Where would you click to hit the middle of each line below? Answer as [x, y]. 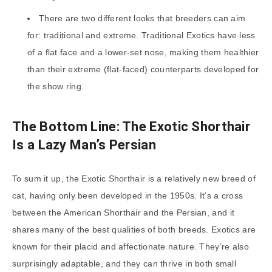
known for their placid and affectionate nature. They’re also [131, 246]
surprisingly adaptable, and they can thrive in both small [124, 263]
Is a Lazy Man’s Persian [84, 145]
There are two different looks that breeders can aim [142, 18]
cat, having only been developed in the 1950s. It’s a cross [128, 195]
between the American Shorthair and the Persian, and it [124, 212]
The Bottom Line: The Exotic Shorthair [131, 127]
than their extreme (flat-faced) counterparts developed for [143, 69]
